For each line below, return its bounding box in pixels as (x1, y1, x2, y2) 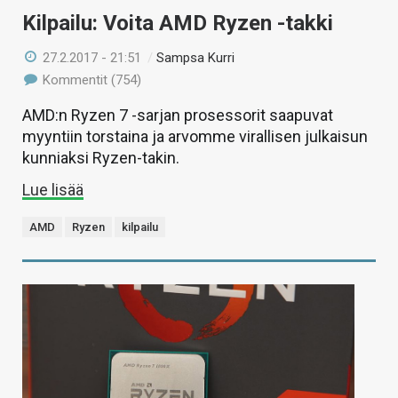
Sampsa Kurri (156, 50, 235, 66)
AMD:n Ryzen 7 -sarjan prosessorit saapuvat (22, 106, 333, 124)
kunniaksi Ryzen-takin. (22, 148, 179, 167)
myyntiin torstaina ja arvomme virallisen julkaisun (22, 127, 368, 146)
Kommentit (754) (39, 72, 142, 88)
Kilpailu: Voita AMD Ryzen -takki (22, 11, 333, 36)
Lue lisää (22, 180, 84, 199)
